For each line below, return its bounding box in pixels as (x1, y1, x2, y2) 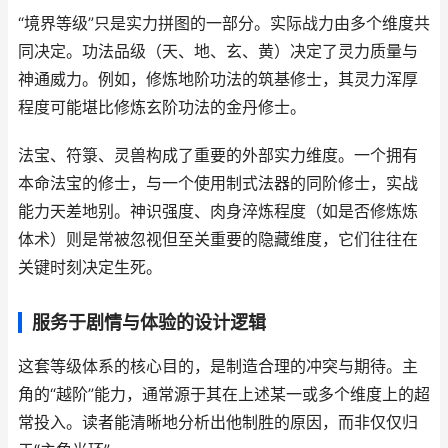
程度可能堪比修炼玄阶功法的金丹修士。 (18, 98, 306, 117)
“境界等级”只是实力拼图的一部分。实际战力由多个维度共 (18, 14, 430, 33)
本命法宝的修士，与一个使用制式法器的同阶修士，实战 (18, 174, 418, 193)
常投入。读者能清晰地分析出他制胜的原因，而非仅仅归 (18, 413, 418, 432)
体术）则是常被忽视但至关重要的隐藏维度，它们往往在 (18, 230, 418, 249)
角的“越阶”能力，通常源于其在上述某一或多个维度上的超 (18, 385, 430, 404)
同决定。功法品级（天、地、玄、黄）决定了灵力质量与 (18, 42, 418, 61)
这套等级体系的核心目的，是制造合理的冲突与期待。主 (18, 357, 418, 376)
